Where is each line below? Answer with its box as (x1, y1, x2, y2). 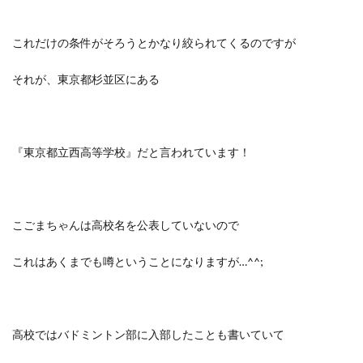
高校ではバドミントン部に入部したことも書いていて (12, 327, 284, 341)
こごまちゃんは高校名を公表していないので (12, 218, 239, 232)
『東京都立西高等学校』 (12, 145, 137, 159)
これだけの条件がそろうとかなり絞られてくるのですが (12, 36, 296, 49)
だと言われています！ (137, 145, 250, 159)
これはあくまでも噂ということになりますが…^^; (12, 254, 263, 268)
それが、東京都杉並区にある (12, 72, 160, 86)
